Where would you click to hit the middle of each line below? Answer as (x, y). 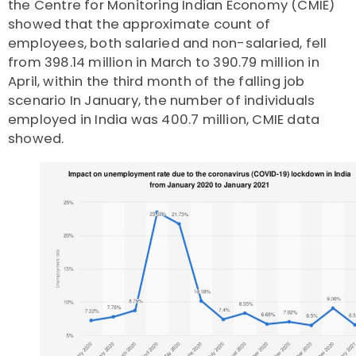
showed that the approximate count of (139, 25)
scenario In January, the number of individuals (162, 101)
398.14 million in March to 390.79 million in (182, 63)
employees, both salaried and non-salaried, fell (168, 44)
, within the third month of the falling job (171, 82)
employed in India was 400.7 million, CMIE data (164, 120)
